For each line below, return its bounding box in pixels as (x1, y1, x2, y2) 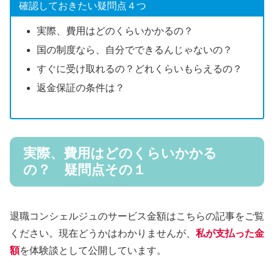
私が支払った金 (196, 228, 264, 239)
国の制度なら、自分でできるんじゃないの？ (36, 44, 232, 55)
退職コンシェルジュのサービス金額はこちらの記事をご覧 (10, 211, 264, 222)
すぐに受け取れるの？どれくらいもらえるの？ (36, 64, 242, 75)
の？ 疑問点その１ (23, 162, 146, 178)
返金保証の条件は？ (36, 83, 125, 94)
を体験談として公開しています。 (20, 245, 166, 256)
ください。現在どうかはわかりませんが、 (10, 228, 196, 239)
